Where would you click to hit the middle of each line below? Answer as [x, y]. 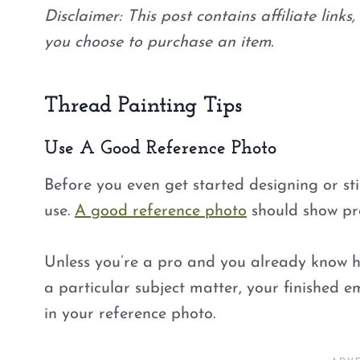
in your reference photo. [132, 314]
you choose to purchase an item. [159, 42]
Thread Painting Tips [143, 106]
